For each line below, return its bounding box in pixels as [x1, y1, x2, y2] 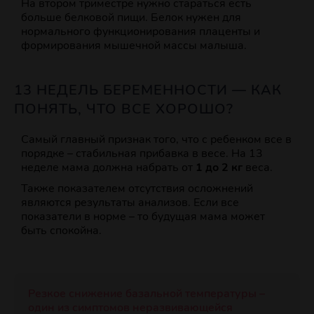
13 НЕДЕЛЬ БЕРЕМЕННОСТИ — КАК [14, 81, 282, 100]
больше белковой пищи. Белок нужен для [21, 10, 241, 26]
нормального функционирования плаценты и [21, 24, 260, 40]
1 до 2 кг [193, 160, 243, 176]
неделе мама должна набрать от [21, 160, 193, 176]
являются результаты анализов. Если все [21, 195, 239, 211]
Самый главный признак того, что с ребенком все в [21, 132, 292, 148]
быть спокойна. [21, 223, 102, 239]
